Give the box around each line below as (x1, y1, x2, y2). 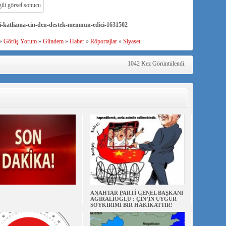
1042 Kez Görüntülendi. (127, 60, 186, 67)
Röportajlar (90, 38, 117, 45)
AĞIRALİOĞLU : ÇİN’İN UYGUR (90, 196, 177, 202)
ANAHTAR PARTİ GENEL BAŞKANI (90, 190, 183, 196)
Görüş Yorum (3, 38, 37, 45)
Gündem (42, 38, 64, 45)
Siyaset (123, 38, 140, 45)
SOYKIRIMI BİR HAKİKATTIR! (90, 202, 173, 208)
